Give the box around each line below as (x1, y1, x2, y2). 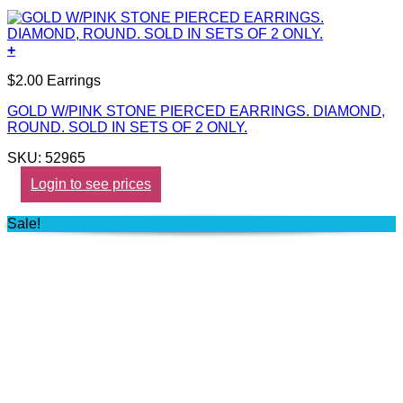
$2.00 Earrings (7, 72, 101, 88)
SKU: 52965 (7, 149, 85, 166)
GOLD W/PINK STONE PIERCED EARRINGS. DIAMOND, (7, 103, 385, 119)
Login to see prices (31, 175, 151, 192)
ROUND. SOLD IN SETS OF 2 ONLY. (7, 119, 247, 135)
